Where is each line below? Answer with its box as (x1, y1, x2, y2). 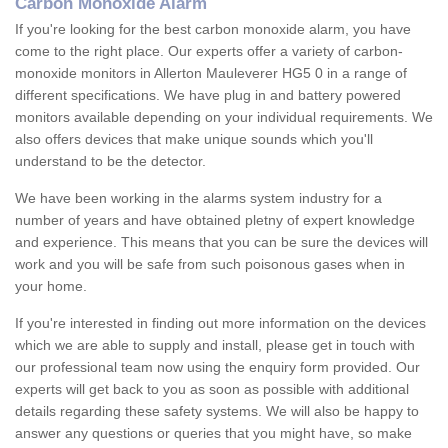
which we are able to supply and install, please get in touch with (15, 337, 415, 354)
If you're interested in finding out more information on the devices (15, 315, 426, 332)
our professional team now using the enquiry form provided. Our (15, 359, 420, 376)
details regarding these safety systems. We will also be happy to (15, 403, 419, 420)
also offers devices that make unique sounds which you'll (15, 131, 373, 148)
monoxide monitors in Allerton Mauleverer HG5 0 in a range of (15, 65, 407, 82)
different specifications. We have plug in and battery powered (15, 87, 401, 104)
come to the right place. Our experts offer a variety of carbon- (15, 43, 403, 60)
